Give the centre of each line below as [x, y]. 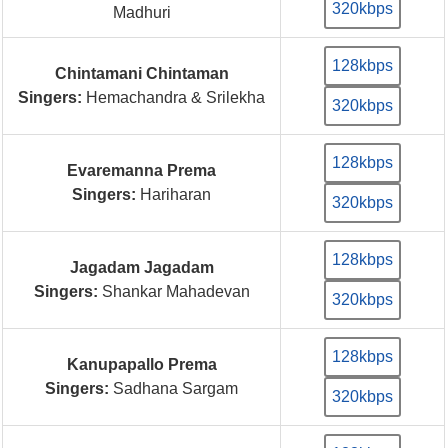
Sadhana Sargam [174, 388]
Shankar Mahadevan [173, 291]
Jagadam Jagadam [141, 267]
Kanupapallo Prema [141, 364]
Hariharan [174, 194]
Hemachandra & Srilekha [174, 97]
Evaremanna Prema [142, 170]
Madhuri [141, 12]
